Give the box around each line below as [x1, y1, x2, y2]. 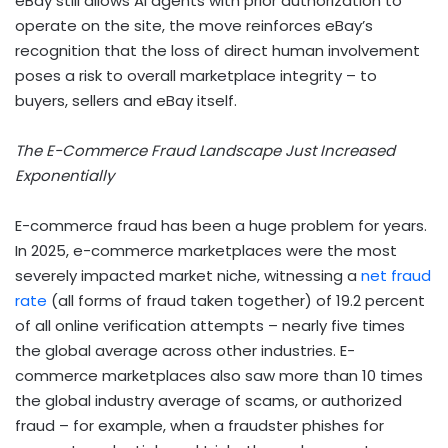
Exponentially [15, 164, 114, 186]
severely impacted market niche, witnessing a [15, 264, 361, 286]
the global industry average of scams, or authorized [15, 389, 402, 411]
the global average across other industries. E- [15, 339, 355, 361]
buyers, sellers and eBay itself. [15, 89, 237, 111]
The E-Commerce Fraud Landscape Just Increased [15, 139, 395, 161]
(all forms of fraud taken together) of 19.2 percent [47, 289, 425, 311]
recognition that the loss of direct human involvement [15, 39, 420, 61]
